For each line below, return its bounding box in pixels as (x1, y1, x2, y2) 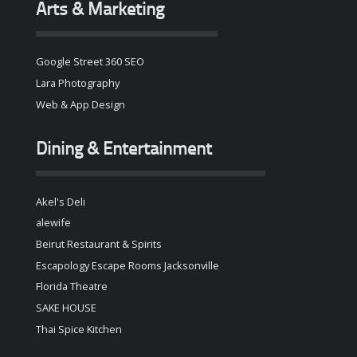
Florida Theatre (35, 279, 108, 294)
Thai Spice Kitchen (35, 321, 122, 336)
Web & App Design (35, 96, 125, 112)
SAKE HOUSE (35, 300, 96, 316)
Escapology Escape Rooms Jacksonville (35, 257, 219, 273)
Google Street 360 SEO (35, 54, 144, 69)
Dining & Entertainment (35, 141, 212, 160)
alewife (35, 215, 71, 230)
